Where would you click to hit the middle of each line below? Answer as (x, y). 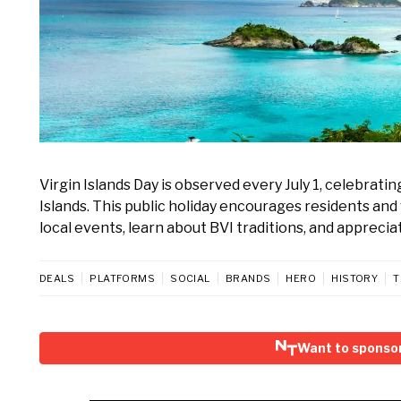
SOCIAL (190, 278)
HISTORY (355, 278)
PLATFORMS (123, 278)
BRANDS (248, 278)
